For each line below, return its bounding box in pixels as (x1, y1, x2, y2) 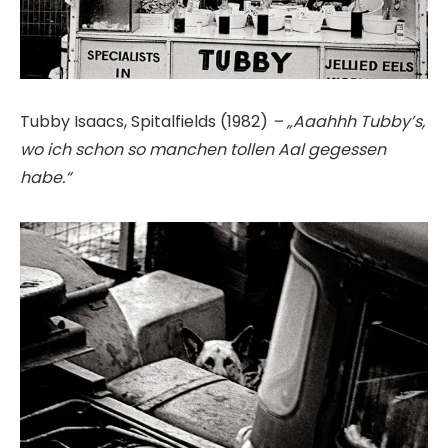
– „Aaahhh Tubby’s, (272, 110, 425, 134)
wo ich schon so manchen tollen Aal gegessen (20, 138, 386, 162)
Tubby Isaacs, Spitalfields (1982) (20, 110, 272, 134)
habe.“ (20, 166, 71, 190)
